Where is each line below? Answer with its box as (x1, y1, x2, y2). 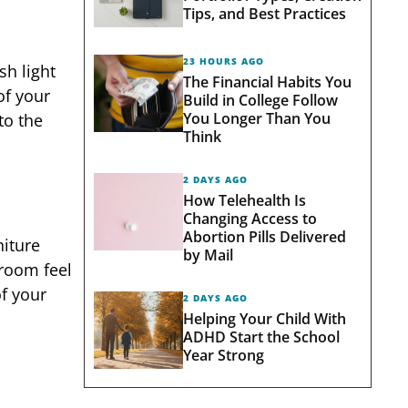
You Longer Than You (182, 107, 331, 128)
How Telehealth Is (182, 189, 306, 210)
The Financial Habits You (182, 71, 352, 92)
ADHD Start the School (182, 326, 340, 347)
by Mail (182, 244, 233, 265)
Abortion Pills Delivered (182, 226, 346, 247)
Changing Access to (182, 208, 317, 229)
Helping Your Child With (182, 308, 346, 329)
